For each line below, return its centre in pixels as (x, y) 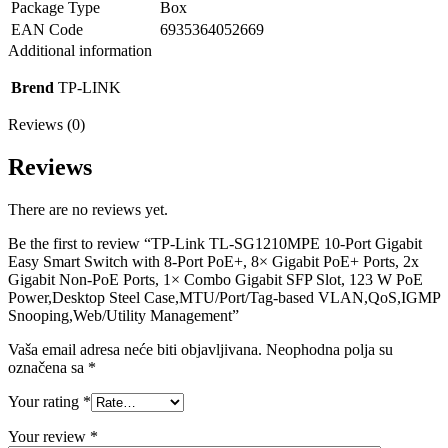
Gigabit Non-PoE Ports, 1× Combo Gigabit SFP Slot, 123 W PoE (215, 280)
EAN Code (47, 30)
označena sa (48, 368)
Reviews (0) (46, 125)
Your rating (45, 402)
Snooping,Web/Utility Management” (123, 316)
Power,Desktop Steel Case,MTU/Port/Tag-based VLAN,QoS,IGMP (224, 298)
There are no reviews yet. (88, 210)
